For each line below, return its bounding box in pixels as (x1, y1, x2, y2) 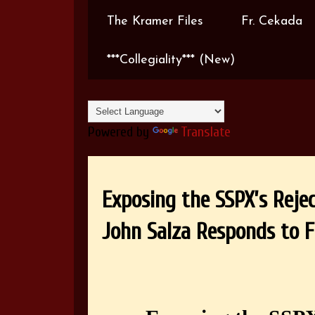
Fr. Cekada (241, 15, 302, 28)
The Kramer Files (107, 15, 203, 28)
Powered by (88, 124, 153, 140)
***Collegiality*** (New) (107, 53, 235, 67)
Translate (181, 124, 231, 140)
